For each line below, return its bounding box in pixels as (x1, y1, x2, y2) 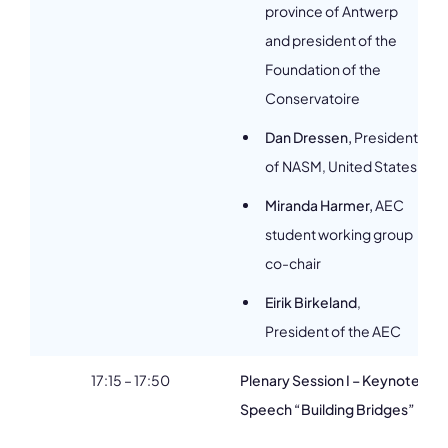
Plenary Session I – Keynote (240, 371, 420, 389)
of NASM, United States (265, 157, 417, 175)
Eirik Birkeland (265, 293, 357, 311)
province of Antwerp (265, 2, 398, 20)
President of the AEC (265, 322, 401, 340)
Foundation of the (265, 60, 381, 78)
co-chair (265, 254, 321, 272)
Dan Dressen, (265, 128, 352, 146)
